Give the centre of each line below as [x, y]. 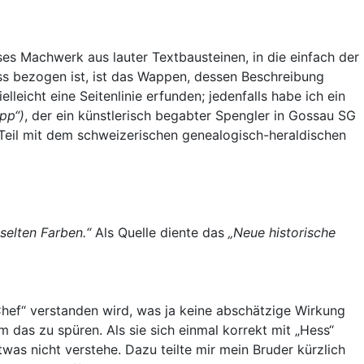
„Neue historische [282, 232]
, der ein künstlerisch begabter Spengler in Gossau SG [190, 115]
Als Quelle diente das [160, 232]
